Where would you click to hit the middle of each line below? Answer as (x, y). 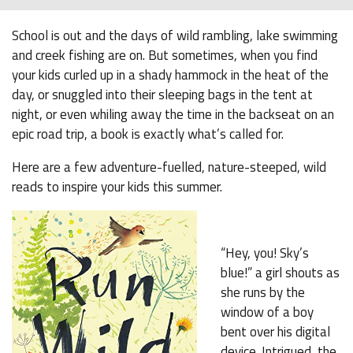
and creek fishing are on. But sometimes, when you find (165, 55)
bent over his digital (275, 332)
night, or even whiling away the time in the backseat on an (173, 114)
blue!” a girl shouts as (280, 273)
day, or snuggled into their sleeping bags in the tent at (162, 95)
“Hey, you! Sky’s (265, 253)
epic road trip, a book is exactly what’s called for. (149, 134)
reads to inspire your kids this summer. (117, 187)
